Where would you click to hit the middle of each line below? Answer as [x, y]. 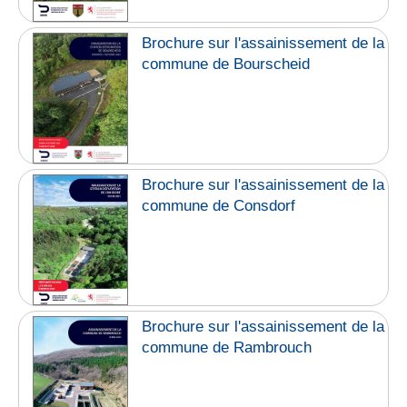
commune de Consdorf [219, 206]
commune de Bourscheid [226, 64]
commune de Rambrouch [227, 347]
